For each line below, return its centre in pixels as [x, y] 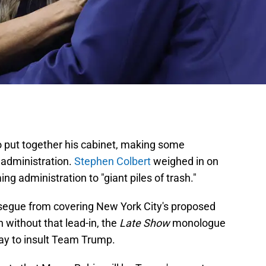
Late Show [146, 223]
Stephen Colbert [113, 161]
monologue [199, 223]
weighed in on [185, 161]
